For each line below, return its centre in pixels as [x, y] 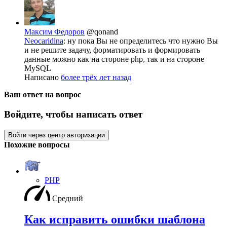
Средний [68, 198]
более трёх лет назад [96, 78]
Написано [43, 78]
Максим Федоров [54, 32]
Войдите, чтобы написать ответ [73, 114]
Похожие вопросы [37, 144]
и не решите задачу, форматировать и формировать [112, 50]
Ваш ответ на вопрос [43, 95]
